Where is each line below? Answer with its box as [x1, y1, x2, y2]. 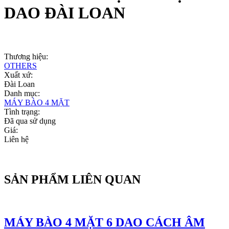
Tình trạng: [4, 107, 42, 116]
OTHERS [4, 61, 37, 70]
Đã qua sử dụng [4, 116, 56, 125]
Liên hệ [4, 134, 29, 144]
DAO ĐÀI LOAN [4, 4, 125, 22]
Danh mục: [4, 88, 42, 98]
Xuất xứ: [4, 70, 35, 79]
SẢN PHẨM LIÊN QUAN [4, 172, 141, 186]
